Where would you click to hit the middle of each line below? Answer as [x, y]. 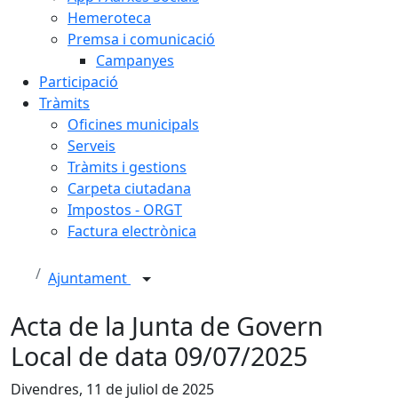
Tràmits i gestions [127, 167]
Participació [79, 82]
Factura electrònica [132, 231]
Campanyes [135, 60]
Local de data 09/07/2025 [159, 356]
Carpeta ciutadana [129, 188]
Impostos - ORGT [125, 210]
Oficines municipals [133, 124]
